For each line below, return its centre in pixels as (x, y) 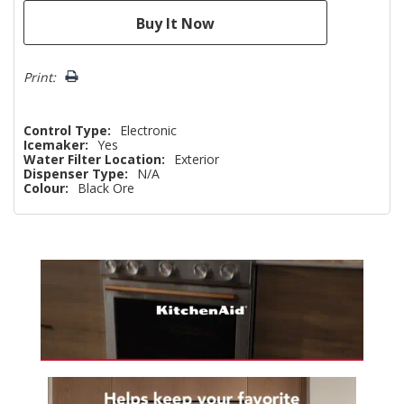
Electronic (148, 130)
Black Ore (106, 188)
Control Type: (67, 130)
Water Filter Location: (94, 159)
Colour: (46, 188)
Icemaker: (56, 144)
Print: (40, 77)
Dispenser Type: (76, 173)
